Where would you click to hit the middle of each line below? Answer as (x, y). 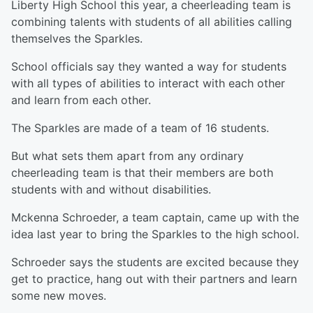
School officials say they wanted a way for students (149, 66)
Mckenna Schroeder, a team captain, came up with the (155, 217)
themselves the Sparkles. (77, 38)
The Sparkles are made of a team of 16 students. (140, 128)
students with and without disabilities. (111, 189)
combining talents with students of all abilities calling (152, 22)
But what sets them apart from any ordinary (128, 156)
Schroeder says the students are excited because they (155, 262)
